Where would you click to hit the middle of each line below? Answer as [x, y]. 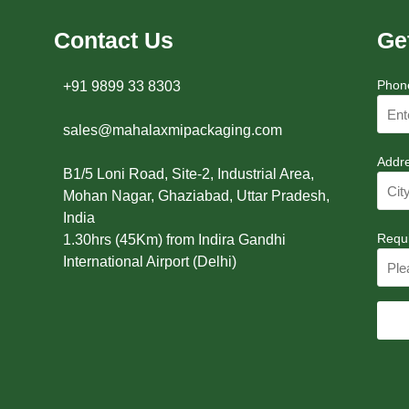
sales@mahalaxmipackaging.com [172, 131]
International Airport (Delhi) [149, 262]
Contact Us [113, 41]
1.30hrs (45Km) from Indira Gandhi [174, 240]
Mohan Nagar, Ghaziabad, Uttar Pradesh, [196, 196]
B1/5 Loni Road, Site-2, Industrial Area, [188, 174]
